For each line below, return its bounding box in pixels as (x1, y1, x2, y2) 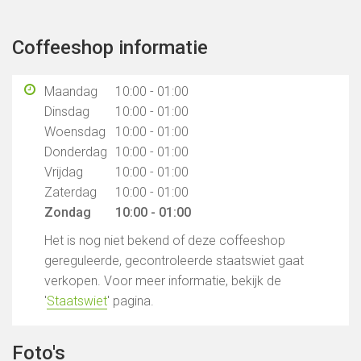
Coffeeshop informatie (12, 36, 208, 59)
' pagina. (107, 293, 154, 309)
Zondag (44, 205, 91, 220)
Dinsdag (44, 104, 89, 119)
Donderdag (44, 144, 107, 160)
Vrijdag (44, 164, 83, 180)
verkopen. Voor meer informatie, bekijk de (44, 273, 281, 288)
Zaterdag (44, 185, 97, 200)
